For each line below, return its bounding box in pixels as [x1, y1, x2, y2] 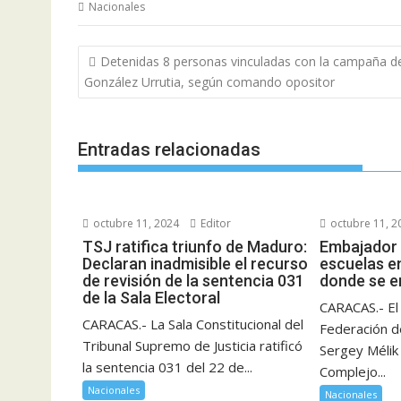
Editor [198, 215, 231, 231]
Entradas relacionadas [78, 138, 260, 160]
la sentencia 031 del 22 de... [82, 357, 252, 376]
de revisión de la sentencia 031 [82, 270, 304, 290]
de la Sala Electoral [82, 287, 220, 307]
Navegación [77, 44, 192, 70]
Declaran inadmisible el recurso [82, 253, 308, 273]
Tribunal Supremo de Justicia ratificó [82, 336, 303, 354]
